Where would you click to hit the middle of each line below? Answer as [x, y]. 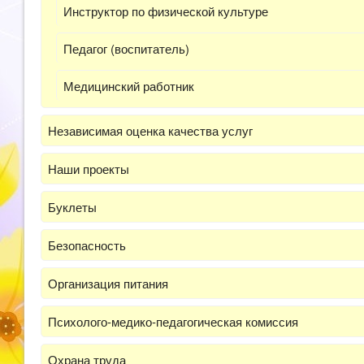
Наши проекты [89, 169]
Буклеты [72, 207]
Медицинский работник [129, 86]
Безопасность [87, 245]
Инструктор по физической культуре [166, 11]
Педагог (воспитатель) [126, 48]
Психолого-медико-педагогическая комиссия [173, 321]
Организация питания [108, 283]
